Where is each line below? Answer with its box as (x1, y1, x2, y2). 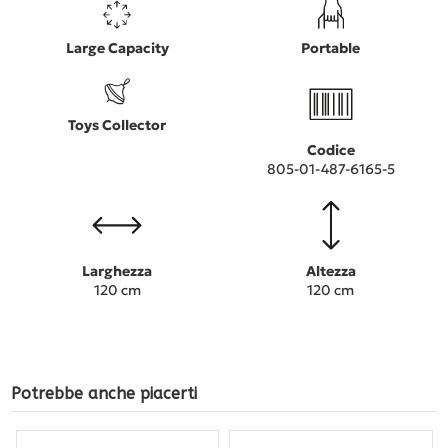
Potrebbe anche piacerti (10, 384, 197, 404)
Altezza (305, 262, 356, 281)
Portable (301, 39, 361, 58)
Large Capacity (65, 39, 169, 58)
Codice (306, 141, 355, 160)
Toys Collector (68, 115, 167, 134)
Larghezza (82, 262, 153, 281)
